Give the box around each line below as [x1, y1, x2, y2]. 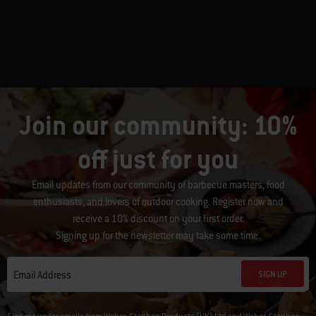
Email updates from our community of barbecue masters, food [31, 178, 285, 192]
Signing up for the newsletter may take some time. [56, 229, 260, 243]
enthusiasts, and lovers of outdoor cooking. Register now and [32, 195, 284, 209]
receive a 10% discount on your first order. [72, 212, 244, 226]
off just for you [78, 142, 238, 177]
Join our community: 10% [18, 109, 298, 143]
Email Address [13, 269, 71, 282]
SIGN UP [258, 268, 287, 280]
